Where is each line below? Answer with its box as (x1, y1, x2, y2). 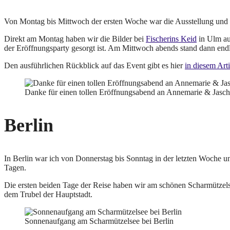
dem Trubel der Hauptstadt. (4, 190, 92, 199)
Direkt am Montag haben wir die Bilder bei (4, 34, 146, 44)
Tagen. (4, 163, 26, 172)
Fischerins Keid (146, 34, 197, 44)
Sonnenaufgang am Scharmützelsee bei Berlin (25, 217, 174, 226)
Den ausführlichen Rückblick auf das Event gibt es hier (4, 61, 185, 70)
